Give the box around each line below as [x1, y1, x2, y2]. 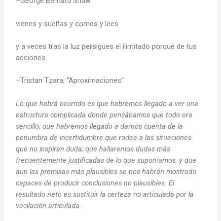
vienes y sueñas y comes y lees [16, 19, 119, 28]
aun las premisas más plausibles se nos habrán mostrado [16, 167, 197, 176]
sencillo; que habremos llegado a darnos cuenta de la [16, 121, 184, 131]
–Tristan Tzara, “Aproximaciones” [16, 76, 124, 85]
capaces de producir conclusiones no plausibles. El [16, 178, 175, 187]
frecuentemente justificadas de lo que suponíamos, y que [16, 155, 197, 165]
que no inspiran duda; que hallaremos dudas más [16, 144, 171, 153]
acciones [16, 53, 46, 62]
